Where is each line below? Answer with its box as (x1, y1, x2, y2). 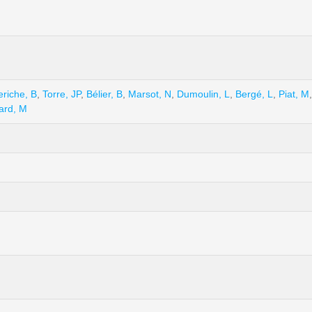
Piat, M (279, 88, 309, 100)
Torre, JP (42, 88, 81, 100)
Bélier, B (86, 88, 123, 100)
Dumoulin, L (177, 88, 230, 100)
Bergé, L (235, 88, 273, 100)
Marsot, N (128, 88, 171, 100)
